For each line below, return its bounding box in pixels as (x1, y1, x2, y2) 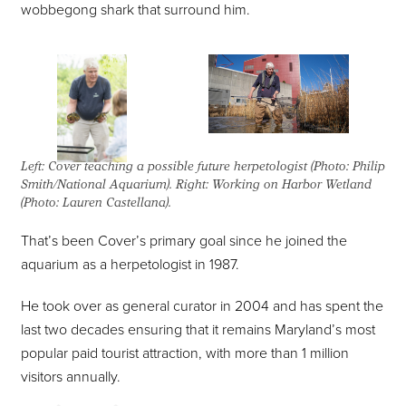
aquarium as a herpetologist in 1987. (21, 256, 239, 275)
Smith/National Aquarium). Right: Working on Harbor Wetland (21, 177, 372, 192)
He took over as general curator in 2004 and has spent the (21, 297, 383, 316)
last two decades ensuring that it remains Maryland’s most (21, 321, 375, 340)
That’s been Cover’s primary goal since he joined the (21, 232, 347, 251)
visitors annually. (21, 368, 121, 387)
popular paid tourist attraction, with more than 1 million (21, 344, 349, 363)
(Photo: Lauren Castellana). (21, 195, 171, 210)
